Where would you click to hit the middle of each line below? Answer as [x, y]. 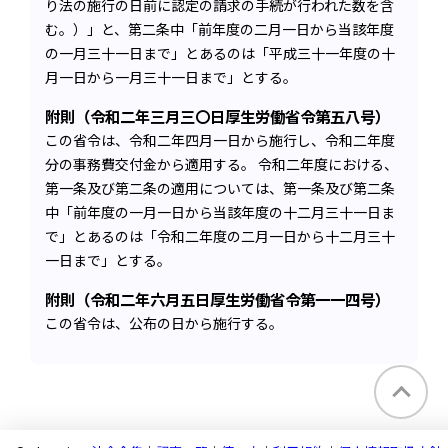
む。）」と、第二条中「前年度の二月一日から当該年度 [219, 28]
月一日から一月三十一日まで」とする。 [171, 76]
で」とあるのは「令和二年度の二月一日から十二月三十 [220, 235]
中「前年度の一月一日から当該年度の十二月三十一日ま [220, 211]
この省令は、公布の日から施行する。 [164, 323]
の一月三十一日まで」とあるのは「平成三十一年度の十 [220, 52]
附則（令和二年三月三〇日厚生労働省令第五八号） [217, 115]
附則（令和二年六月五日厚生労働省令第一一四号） [217, 299]
